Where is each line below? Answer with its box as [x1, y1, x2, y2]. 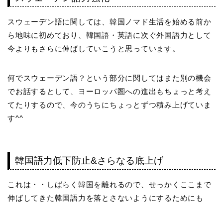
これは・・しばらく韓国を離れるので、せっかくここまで [7, 180, 212, 189]
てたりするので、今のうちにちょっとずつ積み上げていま [7, 100, 212, 109]
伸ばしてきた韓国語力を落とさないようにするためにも [7, 194, 204, 203]
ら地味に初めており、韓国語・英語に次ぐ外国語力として [7, 30, 212, 39]
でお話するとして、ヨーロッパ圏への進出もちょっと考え [7, 87, 212, 96]
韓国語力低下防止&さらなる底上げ [15, 155, 163, 166]
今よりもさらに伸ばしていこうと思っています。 [7, 44, 180, 53]
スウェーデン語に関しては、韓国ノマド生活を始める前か [7, 17, 212, 26]
